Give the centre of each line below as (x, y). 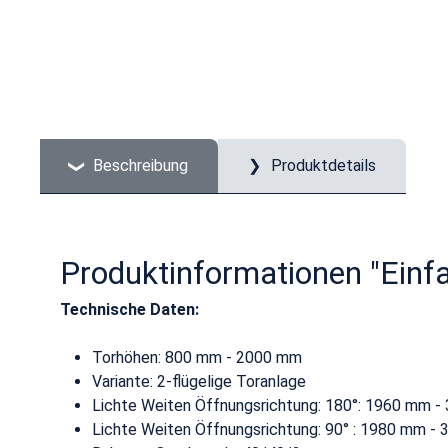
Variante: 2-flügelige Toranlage (201, 381)
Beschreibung (140, 165)
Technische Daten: (129, 309)
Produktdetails (321, 165)
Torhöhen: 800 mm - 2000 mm (199, 357)
